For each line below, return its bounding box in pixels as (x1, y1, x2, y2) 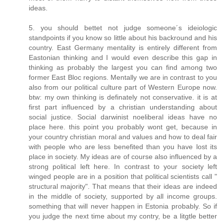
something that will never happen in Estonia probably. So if (29, 202, 217, 211)
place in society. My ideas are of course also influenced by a (29, 153, 217, 161)
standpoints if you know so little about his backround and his (29, 34, 217, 42)
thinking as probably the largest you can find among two (29, 63, 217, 72)
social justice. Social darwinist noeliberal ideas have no (29, 113, 217, 121)
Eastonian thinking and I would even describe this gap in (29, 54, 217, 62)
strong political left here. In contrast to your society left (29, 163, 217, 171)
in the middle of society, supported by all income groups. (29, 192, 217, 201)
